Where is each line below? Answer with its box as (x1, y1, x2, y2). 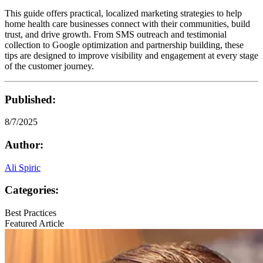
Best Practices (5, 208, 56, 218)
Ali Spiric (5, 162, 41, 173)
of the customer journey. (5, 60, 94, 71)
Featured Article (5, 218, 64, 229)
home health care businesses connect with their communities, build (5, 18, 250, 29)
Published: (5, 93, 56, 106)
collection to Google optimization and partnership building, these (5, 39, 244, 50)
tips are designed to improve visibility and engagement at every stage (5, 50, 258, 60)
